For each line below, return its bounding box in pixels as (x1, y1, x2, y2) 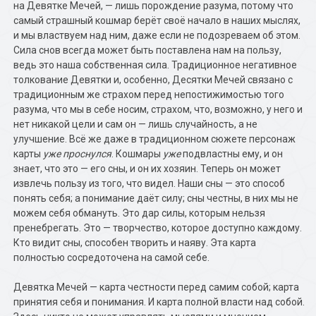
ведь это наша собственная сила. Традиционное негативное (13, 59, 298, 71)
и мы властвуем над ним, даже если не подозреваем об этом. (13, 30, 301, 41)
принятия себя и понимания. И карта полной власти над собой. (13, 296, 305, 308)
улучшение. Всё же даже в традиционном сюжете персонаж (13, 133, 296, 145)
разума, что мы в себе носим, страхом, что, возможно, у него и (13, 104, 303, 115)
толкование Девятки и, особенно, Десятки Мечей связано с (13, 74, 293, 85)
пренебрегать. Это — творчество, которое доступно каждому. (13, 222, 303, 233)
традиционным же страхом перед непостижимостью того (13, 89, 285, 100)
